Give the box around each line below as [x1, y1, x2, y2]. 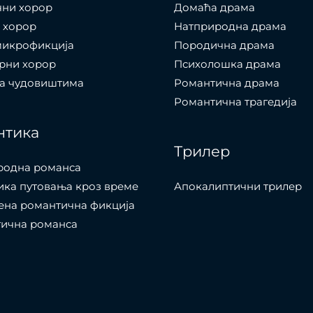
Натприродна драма [174, 20, 286, 34]
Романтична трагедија [174, 95, 297, 109]
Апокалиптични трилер [174, 180, 302, 194]
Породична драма [174, 38, 275, 52]
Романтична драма [174, 76, 279, 90]
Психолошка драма [174, 57, 281, 71]
